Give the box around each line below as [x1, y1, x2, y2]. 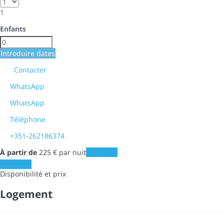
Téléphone [10, 114, 45, 124]
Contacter [10, 64, 48, 74]
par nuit [57, 147, 86, 157]
